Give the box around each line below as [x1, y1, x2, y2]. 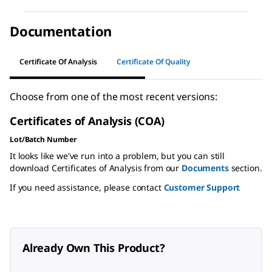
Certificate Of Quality [117, 56, 191, 67]
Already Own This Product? [22, 240, 165, 256]
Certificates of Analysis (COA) [10, 114, 165, 129]
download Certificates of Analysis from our [10, 162, 182, 174]
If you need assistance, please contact [10, 182, 164, 194]
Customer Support [163, 182, 240, 194]
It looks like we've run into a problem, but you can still [10, 150, 225, 162]
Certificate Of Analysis [19, 56, 97, 67]
